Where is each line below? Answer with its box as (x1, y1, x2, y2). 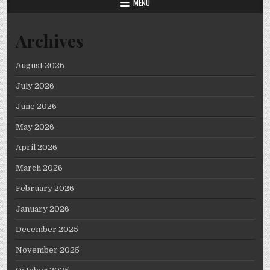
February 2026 (16, 183, 75, 193)
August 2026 (16, 60, 65, 70)
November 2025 (16, 245, 80, 254)
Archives (16, 30, 84, 52)
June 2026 (16, 101, 57, 111)
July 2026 (16, 81, 55, 90)
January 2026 (16, 204, 70, 213)
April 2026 (16, 142, 58, 152)
